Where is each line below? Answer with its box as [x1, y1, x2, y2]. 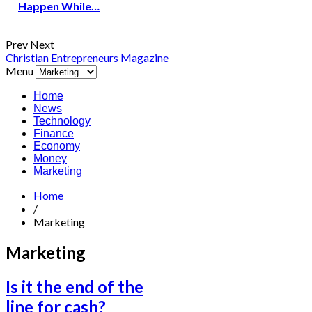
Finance [33, 127, 74, 140]
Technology [33, 115, 91, 127]
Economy [33, 140, 80, 153]
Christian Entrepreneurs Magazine [6, 51, 169, 65]
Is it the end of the [6, 276, 143, 297]
